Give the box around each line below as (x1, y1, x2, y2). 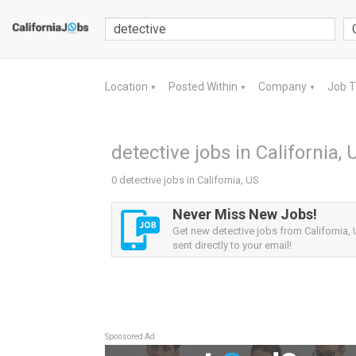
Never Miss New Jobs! (172, 206, 317, 222)
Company (258, 80, 309, 93)
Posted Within (168, 80, 240, 93)
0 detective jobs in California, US (111, 174, 259, 186)
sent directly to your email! (172, 239, 292, 251)
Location (105, 80, 150, 93)
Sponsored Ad (105, 332, 155, 341)
